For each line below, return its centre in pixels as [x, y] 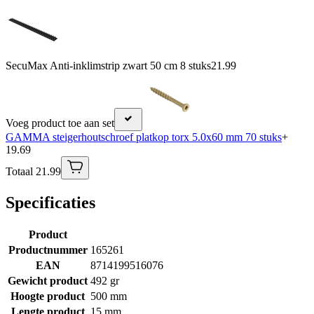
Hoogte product [48, 296]
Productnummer [48, 250]
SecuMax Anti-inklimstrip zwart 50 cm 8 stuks [108, 66]
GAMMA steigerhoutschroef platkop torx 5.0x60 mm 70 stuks [144, 137]
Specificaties [50, 203]
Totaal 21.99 [33, 172]
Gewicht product [48, 281]
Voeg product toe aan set [60, 123]
